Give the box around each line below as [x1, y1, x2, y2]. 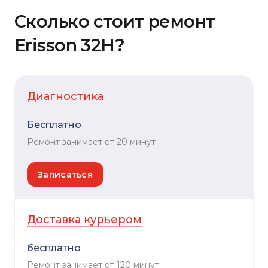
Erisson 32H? [14, 34, 125, 56]
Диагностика [27, 89, 103, 103]
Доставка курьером [27, 213, 142, 227]
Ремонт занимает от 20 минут [27, 136, 156, 147]
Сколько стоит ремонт [14, 10, 215, 32]
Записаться [38, 169, 93, 180]
